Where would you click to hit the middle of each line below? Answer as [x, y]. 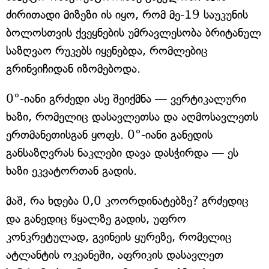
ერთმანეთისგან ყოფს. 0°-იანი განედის [109, 135]
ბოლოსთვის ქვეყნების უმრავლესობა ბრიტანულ [134, 33]
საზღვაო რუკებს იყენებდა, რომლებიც [107, 51]
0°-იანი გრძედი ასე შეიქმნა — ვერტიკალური [126, 99]
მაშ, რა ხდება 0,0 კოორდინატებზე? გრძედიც [127, 201]
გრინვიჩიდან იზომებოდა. [73, 69]
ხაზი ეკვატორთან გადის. [71, 171]
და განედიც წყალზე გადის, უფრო [96, 219]
